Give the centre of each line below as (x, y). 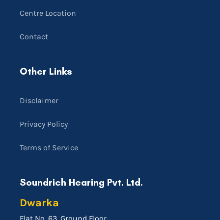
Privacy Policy (44, 124)
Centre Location (48, 13)
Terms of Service (49, 148)
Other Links (46, 71)
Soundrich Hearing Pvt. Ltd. (81, 182)
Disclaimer (39, 101)
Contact (34, 37)
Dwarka (39, 203)
